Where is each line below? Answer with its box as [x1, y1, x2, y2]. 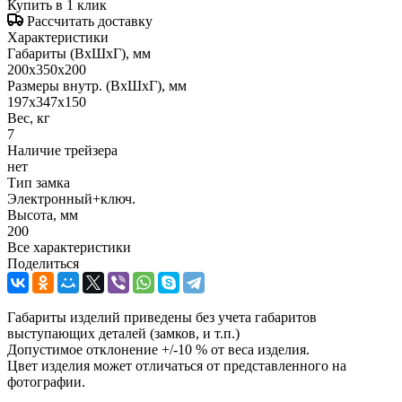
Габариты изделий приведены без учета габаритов [7, 309, 317, 325]
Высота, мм [7, 206, 78, 223]
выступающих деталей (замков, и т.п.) [7, 325, 240, 341]
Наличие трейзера [7, 142, 118, 158]
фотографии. [7, 373, 85, 389]
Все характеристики [7, 239, 131, 255]
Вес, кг [7, 109, 50, 126]
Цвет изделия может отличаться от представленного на [7, 357, 346, 373]
